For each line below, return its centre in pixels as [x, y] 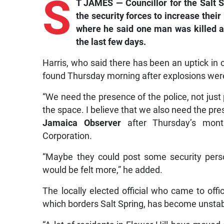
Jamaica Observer [82, 123]
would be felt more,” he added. [103, 170]
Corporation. [67, 136]
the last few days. [111, 42]
